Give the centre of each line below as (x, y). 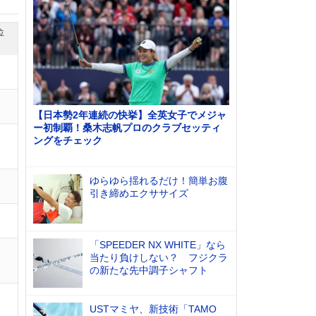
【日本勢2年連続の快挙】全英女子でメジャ (130, 115)
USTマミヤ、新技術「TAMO (153, 309)
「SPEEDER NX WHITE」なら (158, 245)
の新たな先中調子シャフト (149, 270)
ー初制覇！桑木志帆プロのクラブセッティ (127, 128)
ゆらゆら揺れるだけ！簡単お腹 (159, 181)
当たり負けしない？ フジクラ (159, 257)
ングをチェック (68, 140)
